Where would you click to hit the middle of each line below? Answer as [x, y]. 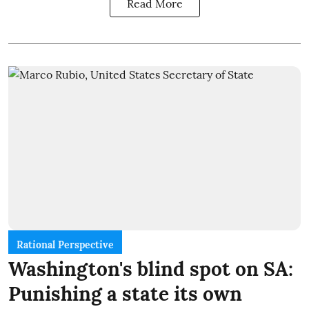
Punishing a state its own [125, 294]
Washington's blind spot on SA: [151, 269]
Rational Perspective [65, 245]
